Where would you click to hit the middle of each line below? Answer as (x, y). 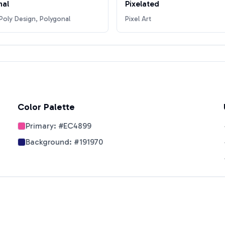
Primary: (42, 126)
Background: (50, 142)
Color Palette (46, 107)
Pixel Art (138, 19)
